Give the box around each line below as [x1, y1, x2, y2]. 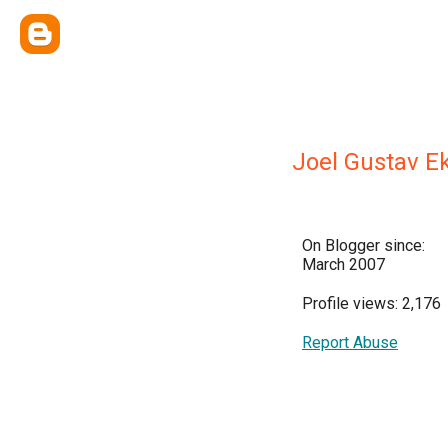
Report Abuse [302, 333, 398, 352]
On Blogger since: [302, 236, 425, 255]
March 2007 [302, 255, 385, 274]
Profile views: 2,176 [302, 294, 441, 313]
